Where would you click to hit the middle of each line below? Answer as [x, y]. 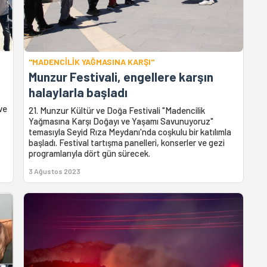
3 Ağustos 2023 [55, 171]
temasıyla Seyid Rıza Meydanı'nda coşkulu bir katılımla [130, 132]
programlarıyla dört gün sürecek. [90, 153]
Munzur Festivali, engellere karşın [121, 77]
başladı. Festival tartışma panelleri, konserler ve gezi [127, 143]
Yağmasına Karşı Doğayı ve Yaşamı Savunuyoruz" [121, 121]
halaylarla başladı [78, 92]
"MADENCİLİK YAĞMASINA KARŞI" [92, 62]
